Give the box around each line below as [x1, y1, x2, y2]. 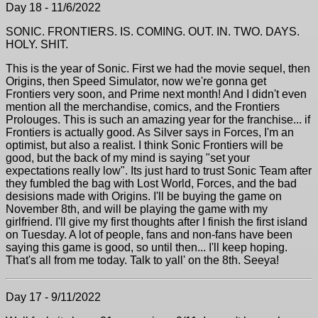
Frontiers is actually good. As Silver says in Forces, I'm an [6, 126, 294, 138]
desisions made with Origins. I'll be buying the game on [6, 190, 282, 202]
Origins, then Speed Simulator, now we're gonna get [6, 75, 266, 87]
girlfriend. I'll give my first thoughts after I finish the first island [6, 216, 307, 228]
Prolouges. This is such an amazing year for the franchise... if [6, 114, 310, 126]
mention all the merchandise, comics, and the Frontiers [6, 101, 280, 113]
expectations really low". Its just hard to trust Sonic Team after [6, 165, 312, 177]
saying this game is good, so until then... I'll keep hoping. [6, 241, 287, 253]
